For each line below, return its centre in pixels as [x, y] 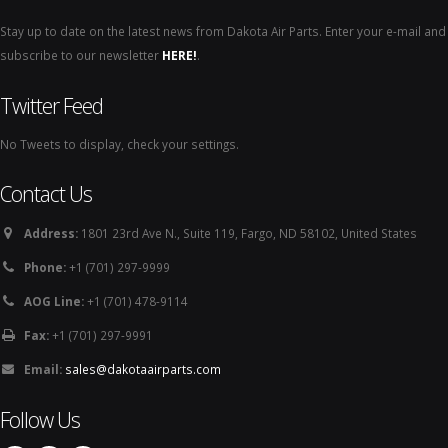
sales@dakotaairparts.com [143, 368]
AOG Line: [54, 300]
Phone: [45, 266]
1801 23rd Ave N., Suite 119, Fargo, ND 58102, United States [247, 232]
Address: [51, 232]
